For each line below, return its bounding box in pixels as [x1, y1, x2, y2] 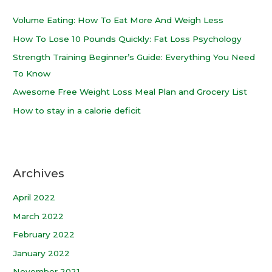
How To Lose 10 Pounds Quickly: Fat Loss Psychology [13, 33, 242, 44]
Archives [13, 165, 65, 180]
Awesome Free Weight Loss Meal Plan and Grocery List [13, 87, 248, 97]
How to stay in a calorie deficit [13, 105, 141, 115]
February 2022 [13, 229, 75, 240]
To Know [13, 68, 51, 78]
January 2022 [13, 248, 70, 258]
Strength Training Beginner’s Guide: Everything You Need [13, 52, 256, 62]
